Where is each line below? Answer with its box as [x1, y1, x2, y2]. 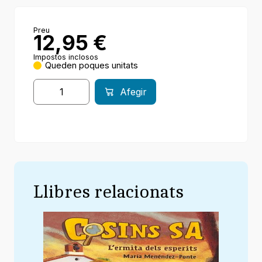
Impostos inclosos [33, 53, 98, 62]
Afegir [120, 86, 147, 98]
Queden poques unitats [45, 60, 138, 71]
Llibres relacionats [33, 180, 184, 202]
